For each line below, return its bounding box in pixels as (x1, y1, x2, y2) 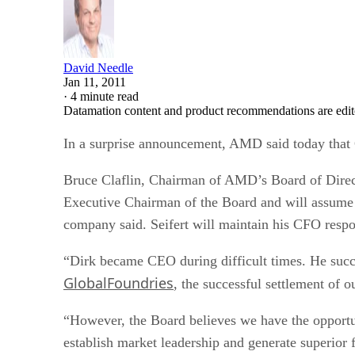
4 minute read (71, 89, 139, 103)
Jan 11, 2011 (63, 74, 126, 89)
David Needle (63, 60, 133, 74)
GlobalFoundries (63, 273, 174, 292)
